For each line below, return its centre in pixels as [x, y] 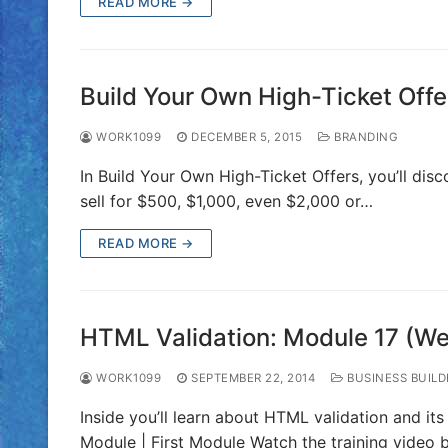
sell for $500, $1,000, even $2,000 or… [226, 200]
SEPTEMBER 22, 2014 [253, 377]
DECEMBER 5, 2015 [246, 136]
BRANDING [364, 136]
